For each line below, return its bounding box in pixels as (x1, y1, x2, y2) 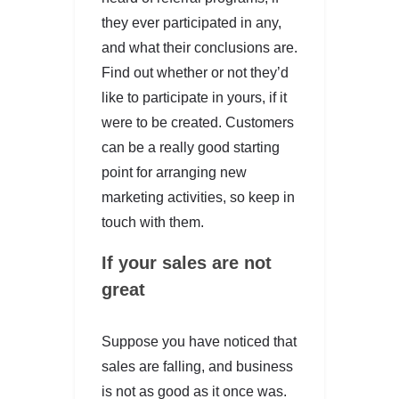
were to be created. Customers (102, 114, 294, 130)
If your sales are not (102, 252, 272, 273)
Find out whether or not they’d (102, 64, 289, 80)
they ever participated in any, (102, 14, 281, 30)
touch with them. (102, 214, 204, 230)
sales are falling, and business (102, 358, 293, 374)
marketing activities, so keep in (102, 189, 295, 205)
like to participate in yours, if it (102, 89, 287, 105)
